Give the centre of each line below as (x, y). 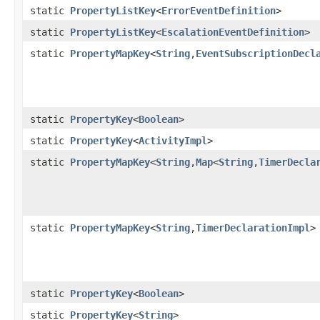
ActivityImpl (173, 140)
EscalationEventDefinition (233, 32)
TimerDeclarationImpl (253, 227)
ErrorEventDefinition (219, 10)
